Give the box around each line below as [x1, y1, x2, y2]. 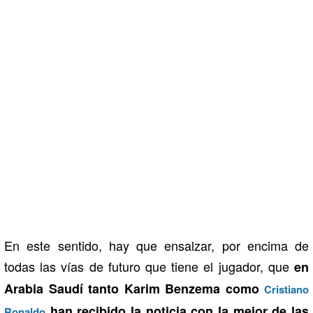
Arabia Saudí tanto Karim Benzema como [4, 279, 264, 298]
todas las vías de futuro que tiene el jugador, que [4, 256, 294, 275]
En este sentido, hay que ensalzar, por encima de [4, 235, 309, 254]
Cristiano [264, 281, 309, 297]
